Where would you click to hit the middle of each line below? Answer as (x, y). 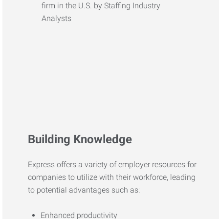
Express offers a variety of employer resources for (112, 164)
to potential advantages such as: (84, 190)
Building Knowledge (80, 139)
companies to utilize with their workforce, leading (112, 177)
